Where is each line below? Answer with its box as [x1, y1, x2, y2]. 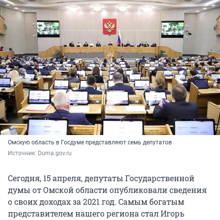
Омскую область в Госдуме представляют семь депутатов [8, 139, 172, 146]
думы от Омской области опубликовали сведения [8, 185, 207, 195]
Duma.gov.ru [38, 150, 72, 157]
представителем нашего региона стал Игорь [8, 208, 184, 219]
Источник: [8, 150, 38, 157]
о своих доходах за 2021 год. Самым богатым [8, 196, 184, 207]
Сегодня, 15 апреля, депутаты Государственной [8, 173, 194, 184]
